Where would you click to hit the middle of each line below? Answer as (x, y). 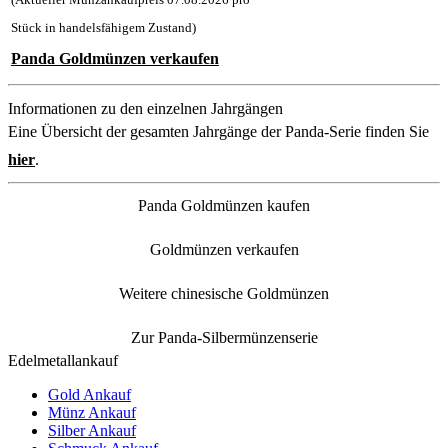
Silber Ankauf (92, 430)
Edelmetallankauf (63, 360)
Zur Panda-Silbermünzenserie (224, 337)
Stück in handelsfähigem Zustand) (103, 28)
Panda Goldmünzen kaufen (224, 205)
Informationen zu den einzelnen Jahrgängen (145, 108)
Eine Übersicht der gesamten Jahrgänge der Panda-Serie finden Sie (218, 131)
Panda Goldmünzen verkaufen (115, 59)
